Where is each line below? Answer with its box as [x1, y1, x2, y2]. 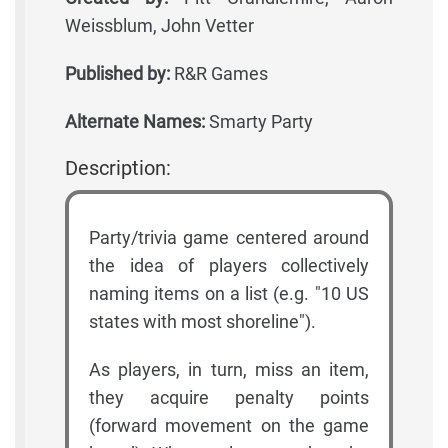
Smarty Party [205, 111, 313, 133]
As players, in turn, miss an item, [89, 359, 369, 381]
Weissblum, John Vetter [65, 15, 254, 37]
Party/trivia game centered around [89, 227, 369, 249]
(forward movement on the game [89, 415, 369, 437]
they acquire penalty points [89, 387, 369, 409]
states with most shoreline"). [89, 311, 316, 333]
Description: [65, 156, 171, 181]
